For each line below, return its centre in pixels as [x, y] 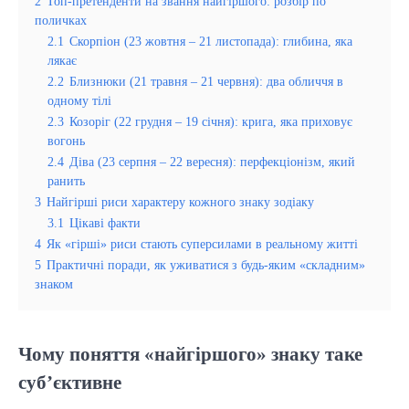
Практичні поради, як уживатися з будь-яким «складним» [206, 265]
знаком [54, 284]
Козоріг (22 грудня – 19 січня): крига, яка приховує [211, 122]
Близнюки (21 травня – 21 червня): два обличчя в [206, 82]
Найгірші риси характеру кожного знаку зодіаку [180, 202]
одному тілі [79, 101]
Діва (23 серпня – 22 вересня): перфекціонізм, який [212, 162]
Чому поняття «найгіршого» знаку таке [190, 354]
